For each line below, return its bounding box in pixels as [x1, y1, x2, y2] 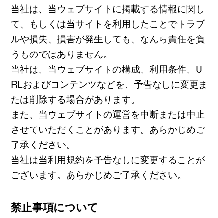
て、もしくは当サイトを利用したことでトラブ [10, 17, 205, 30]
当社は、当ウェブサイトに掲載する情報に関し [10, 1, 205, 15]
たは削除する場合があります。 [10, 92, 140, 106]
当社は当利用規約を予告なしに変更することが [10, 152, 205, 166]
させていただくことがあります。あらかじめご [10, 122, 205, 136]
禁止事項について [10, 199, 98, 215]
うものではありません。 [10, 47, 112, 60]
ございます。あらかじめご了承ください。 [10, 167, 186, 181]
